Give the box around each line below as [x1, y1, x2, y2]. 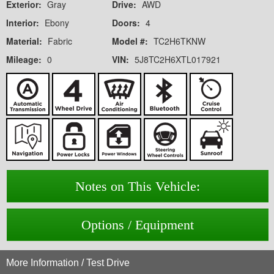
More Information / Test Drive [6, 257, 130, 268]
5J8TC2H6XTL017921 [135, 53, 221, 66]
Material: [6, 35, 45, 48]
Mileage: [6, 53, 44, 66]
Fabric [48, 35, 72, 48]
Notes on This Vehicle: [75, 179, 200, 194]
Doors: [112, 17, 143, 29]
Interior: [6, 17, 42, 29]
